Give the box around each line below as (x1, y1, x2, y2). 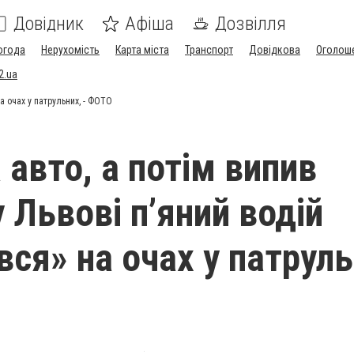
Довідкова (249, 43, 300, 56)
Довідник (13, 13, 84, 35)
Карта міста (115, 43, 169, 56)
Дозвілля (215, 13, 286, 35)
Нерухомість (41, 43, 100, 56)
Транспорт (185, 43, 233, 56)
